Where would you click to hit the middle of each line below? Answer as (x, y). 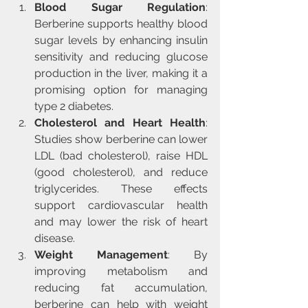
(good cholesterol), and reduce (121, 172)
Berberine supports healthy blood (121, 24)
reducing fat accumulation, (121, 288)
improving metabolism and (121, 271)
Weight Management (101, 255)
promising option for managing (121, 90)
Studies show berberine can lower (121, 139)
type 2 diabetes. (74, 106)
